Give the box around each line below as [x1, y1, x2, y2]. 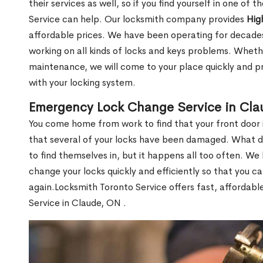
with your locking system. [29, 76, 136, 89]
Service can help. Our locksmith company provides [29, 13, 247, 26]
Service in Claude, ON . [29, 197, 126, 210]
